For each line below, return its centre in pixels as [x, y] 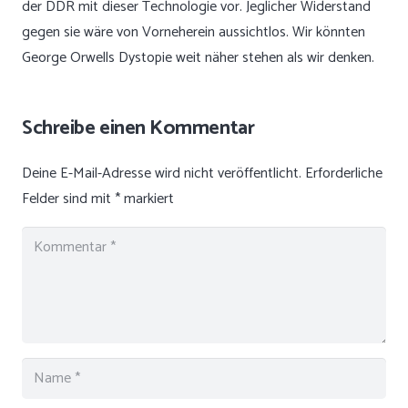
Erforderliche [344, 174]
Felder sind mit [68, 199]
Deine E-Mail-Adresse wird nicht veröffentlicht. [162, 174]
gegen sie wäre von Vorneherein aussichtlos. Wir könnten [194, 32]
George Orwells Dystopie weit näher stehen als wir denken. [198, 58]
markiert [147, 199]
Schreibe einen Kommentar [140, 128]
